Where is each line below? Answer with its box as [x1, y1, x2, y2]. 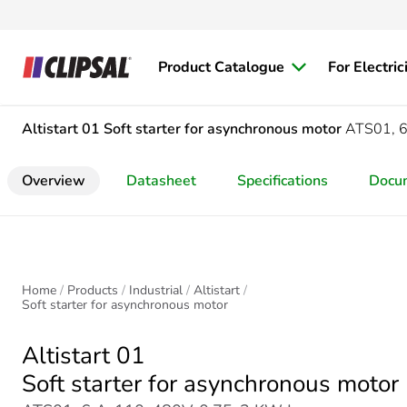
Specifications [237, 171, 328, 191]
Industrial [129, 282, 183, 299]
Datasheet [126, 171, 196, 191]
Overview [22, 171, 85, 191]
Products [67, 282, 118, 299]
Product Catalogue [158, 57, 284, 77]
